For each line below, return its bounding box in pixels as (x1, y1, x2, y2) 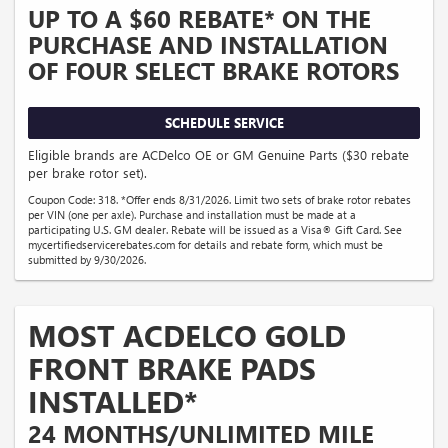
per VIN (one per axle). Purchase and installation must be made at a (28, 206, 356, 222)
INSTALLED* (28, 380, 198, 421)
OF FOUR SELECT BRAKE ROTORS (28, 54, 399, 87)
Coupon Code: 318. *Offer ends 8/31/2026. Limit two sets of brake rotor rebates (28, 191, 411, 207)
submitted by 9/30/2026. (28, 251, 146, 267)
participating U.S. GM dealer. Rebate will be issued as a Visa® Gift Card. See (28, 221, 402, 237)
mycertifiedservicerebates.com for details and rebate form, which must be (28, 236, 383, 252)
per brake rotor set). (28, 163, 147, 181)
